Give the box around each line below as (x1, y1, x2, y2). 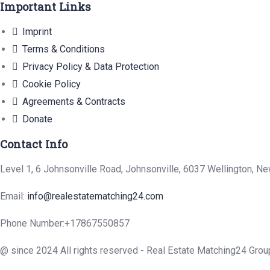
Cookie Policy (22, 78, 81, 90)
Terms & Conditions (22, 43, 105, 55)
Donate (22, 113, 52, 125)
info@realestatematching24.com (27, 190, 163, 202)
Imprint (22, 26, 52, 38)
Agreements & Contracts (22, 96, 125, 108)
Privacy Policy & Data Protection (22, 61, 159, 73)
